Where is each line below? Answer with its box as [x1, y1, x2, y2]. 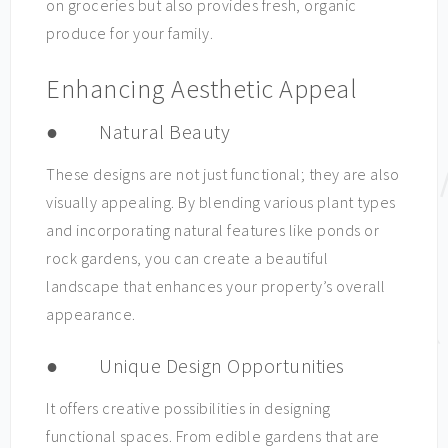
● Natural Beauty [46, 119, 230, 144]
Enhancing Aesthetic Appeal [46, 72, 357, 105]
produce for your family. [46, 23, 213, 43]
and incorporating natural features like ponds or [46, 220, 379, 240]
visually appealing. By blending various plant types [46, 192, 396, 212]
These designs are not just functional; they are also [46, 164, 399, 184]
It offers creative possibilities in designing [46, 398, 331, 418]
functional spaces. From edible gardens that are [46, 426, 380, 446]
